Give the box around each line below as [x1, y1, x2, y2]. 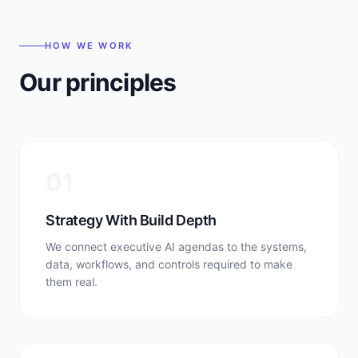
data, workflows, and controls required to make [46, 257, 292, 271]
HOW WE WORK [45, 40, 133, 51]
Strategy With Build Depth [46, 212, 217, 229]
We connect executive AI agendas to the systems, [46, 240, 307, 253]
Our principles [19, 68, 177, 97]
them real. [46, 275, 97, 288]
